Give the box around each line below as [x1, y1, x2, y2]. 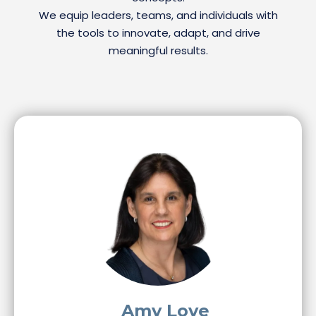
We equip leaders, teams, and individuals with [38, 8, 278, 23]
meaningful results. [108, 43, 208, 58]
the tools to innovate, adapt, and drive [56, 25, 260, 40]
